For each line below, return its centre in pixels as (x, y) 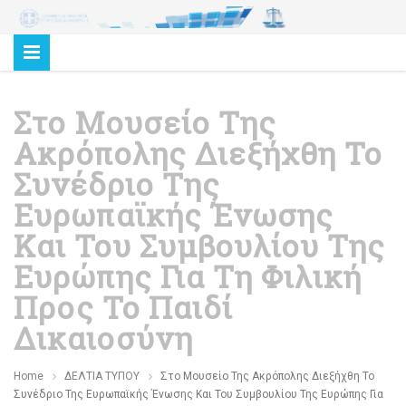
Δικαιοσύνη (103, 338)
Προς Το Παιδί (123, 307)
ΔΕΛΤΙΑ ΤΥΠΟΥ (102, 377)
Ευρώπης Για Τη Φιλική (188, 276)
